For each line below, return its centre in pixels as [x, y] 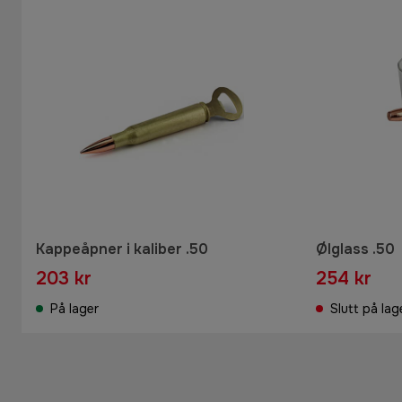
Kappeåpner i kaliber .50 [122, 249]
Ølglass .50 [355, 249]
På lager [74, 308]
